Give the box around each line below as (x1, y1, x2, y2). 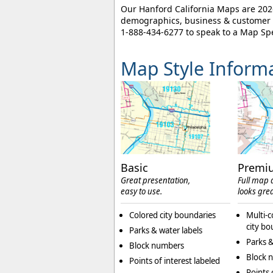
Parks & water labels (129, 225, 202, 236)
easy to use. (121, 186, 162, 197)
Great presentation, (121, 175, 190, 186)
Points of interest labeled (129, 255, 220, 267)
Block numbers (129, 240, 184, 252)
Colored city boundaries (129, 210, 216, 221)
